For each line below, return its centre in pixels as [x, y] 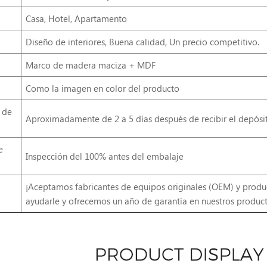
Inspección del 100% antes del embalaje [104, 156]
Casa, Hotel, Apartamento [76, 18]
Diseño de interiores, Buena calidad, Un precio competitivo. [142, 41]
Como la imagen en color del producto [102, 88]
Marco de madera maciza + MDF [90, 65]
